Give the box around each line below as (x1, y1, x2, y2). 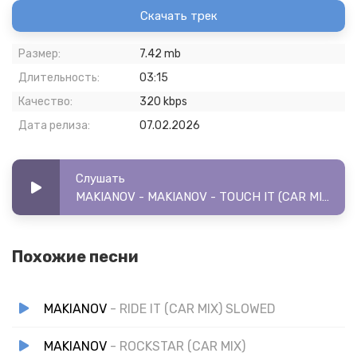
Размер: (18, 47, 61, 61)
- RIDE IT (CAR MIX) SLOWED (110, 300, 276, 316)
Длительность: (18, 71, 100, 84)
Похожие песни (12, 247, 139, 266)
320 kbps (139, 95, 187, 108)
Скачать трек (139, 9, 218, 23)
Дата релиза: (18, 119, 90, 132)
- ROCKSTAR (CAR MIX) (110, 338, 245, 354)
